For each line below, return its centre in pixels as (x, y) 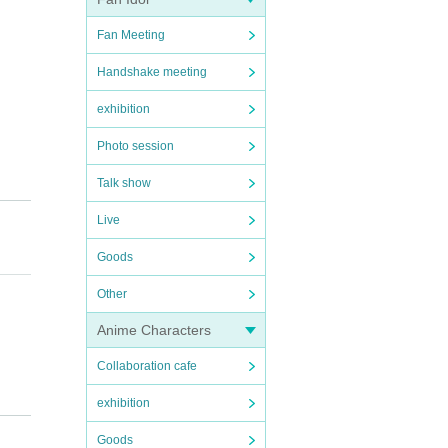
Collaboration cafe (147, 366)
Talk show (124, 183)
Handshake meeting (152, 72)
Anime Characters (154, 330)
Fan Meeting (131, 35)
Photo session (135, 146)
